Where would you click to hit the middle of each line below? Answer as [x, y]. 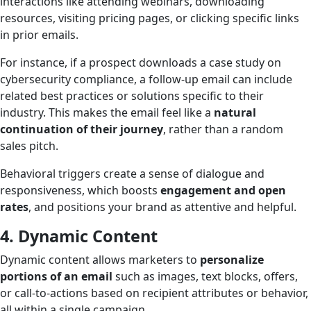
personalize [232, 259]
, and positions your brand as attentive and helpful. [162, 207]
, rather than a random [223, 129]
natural [235, 112]
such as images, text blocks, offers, [205, 276]
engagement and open [223, 190]
